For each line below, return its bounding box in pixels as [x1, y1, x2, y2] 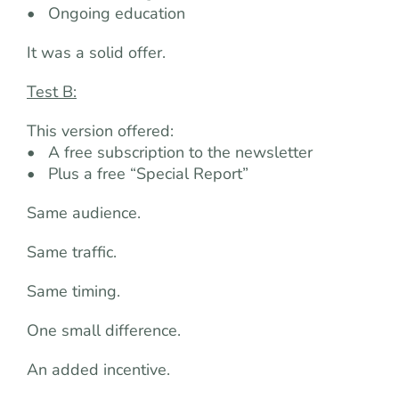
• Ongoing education [27, 3, 185, 24]
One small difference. [27, 320, 181, 341]
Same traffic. [27, 241, 117, 263]
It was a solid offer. [27, 42, 166, 63]
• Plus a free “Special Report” [27, 163, 248, 184]
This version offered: [27, 120, 174, 142]
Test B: [27, 81, 77, 102]
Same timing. [27, 281, 120, 302]
